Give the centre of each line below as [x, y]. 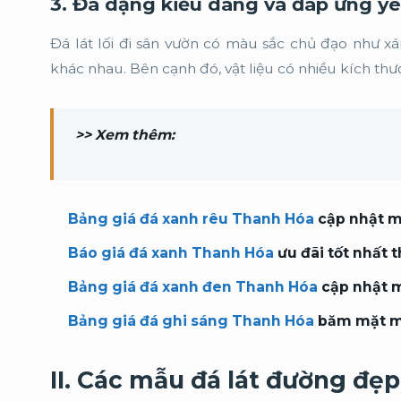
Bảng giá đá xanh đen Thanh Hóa [193, 287]
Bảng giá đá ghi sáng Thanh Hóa [191, 321]
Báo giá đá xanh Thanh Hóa [171, 253]
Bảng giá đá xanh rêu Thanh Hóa [191, 219]
